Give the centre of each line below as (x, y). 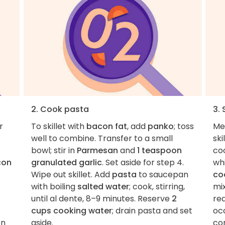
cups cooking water (71, 210)
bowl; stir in (54, 150)
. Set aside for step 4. (143, 162)
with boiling (54, 186)
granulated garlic (66, 162)
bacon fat (106, 126)
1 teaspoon (159, 150)
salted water (103, 186)
